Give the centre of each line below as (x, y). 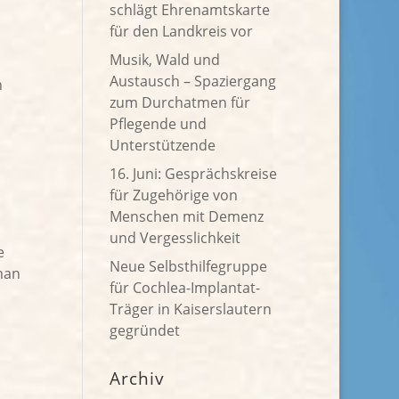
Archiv (138, 379)
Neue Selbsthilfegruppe (189, 266)
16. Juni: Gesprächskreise (194, 174)
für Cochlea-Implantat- (185, 288)
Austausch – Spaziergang (193, 81)
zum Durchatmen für (180, 102)
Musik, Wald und (165, 60)
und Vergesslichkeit (177, 238)
